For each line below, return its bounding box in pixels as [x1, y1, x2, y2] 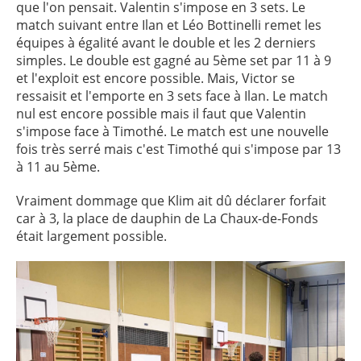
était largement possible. [16, 227, 167, 245]
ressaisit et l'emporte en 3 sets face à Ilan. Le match [16, 87, 328, 105]
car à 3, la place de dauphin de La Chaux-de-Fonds [16, 210, 318, 227]
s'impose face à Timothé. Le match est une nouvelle [16, 122, 329, 140]
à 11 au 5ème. [16, 158, 100, 176]
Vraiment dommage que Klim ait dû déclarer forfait [16, 192, 326, 210]
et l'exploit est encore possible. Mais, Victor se [16, 69, 295, 87]
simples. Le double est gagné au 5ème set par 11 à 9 [16, 52, 331, 69]
